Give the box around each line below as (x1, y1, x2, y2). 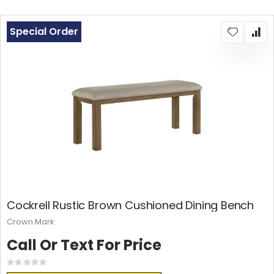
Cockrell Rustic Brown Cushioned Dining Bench (7, 198, 254, 213)
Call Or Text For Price (7, 235, 161, 256)
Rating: (26, 259, 53, 272)
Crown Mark (7, 216, 54, 228)
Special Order (10, 24, 78, 39)
